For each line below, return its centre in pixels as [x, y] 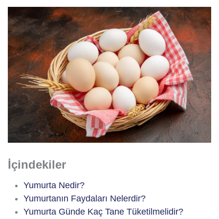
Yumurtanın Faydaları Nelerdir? [85, 198]
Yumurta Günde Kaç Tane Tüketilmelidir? [103, 211]
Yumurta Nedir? [54, 185]
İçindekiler [37, 164]
